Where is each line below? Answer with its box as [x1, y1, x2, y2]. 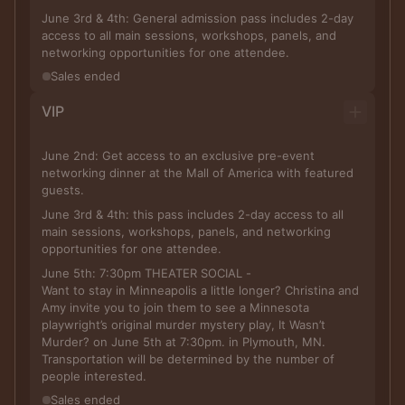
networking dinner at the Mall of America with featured [42, 165, 353, 180]
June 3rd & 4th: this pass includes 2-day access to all [42, 207, 344, 221]
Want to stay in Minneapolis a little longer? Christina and [42, 283, 359, 297]
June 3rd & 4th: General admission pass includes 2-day [42, 11, 353, 25]
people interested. [42, 369, 146, 383]
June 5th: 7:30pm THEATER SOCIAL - [42, 266, 251, 280]
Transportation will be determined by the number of [42, 352, 334, 366]
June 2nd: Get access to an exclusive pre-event [42, 148, 315, 163]
